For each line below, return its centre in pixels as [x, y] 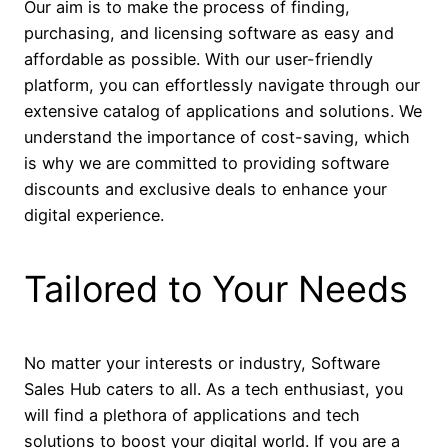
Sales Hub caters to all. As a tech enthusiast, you [213, 389]
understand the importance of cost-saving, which [217, 137]
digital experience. [94, 215]
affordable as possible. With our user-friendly [198, 59]
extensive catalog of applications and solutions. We [223, 111]
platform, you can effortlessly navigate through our [222, 85]
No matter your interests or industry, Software [202, 363]
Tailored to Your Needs [216, 289]
